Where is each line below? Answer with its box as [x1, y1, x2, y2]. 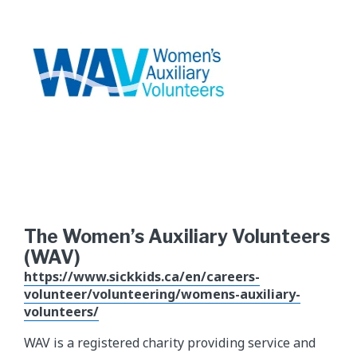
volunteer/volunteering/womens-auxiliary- [24, 285, 300, 304]
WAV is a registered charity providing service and [24, 334, 316, 352]
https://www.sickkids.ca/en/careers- [24, 268, 260, 286]
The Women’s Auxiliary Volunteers [24, 226, 330, 249]
